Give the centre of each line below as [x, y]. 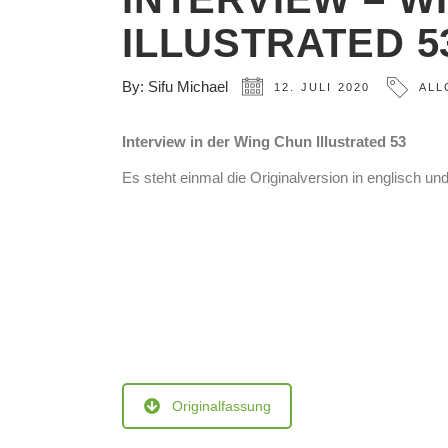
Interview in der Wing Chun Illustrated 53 [264, 142]
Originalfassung [221, 406]
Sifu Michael [188, 87]
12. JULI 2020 [322, 87]
